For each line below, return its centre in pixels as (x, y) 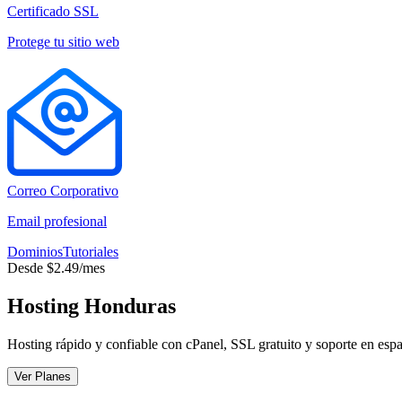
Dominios (35, 251)
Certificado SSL (53, 11)
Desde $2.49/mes (56, 267)
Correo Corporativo (63, 190)
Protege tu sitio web (63, 41)
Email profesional (57, 221)
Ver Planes (43, 376)
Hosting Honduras (92, 306)
